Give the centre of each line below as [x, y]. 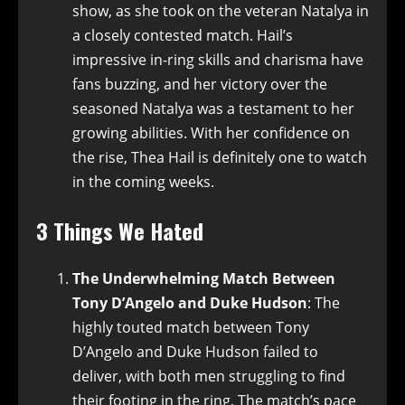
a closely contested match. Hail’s [183, 35]
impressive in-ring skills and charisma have [218, 59]
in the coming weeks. [143, 181]
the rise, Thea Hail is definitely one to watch [220, 157]
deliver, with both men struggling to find [209, 376]
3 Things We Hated [120, 230]
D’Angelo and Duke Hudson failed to [195, 351]
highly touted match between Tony [191, 327]
